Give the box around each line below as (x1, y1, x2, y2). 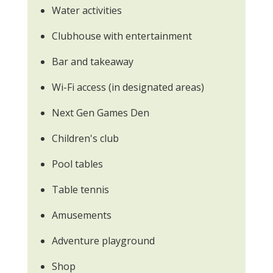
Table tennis (52, 182, 109, 196)
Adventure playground (52, 233, 155, 247)
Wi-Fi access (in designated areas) (52, 80, 204, 94)
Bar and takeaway (52, 54, 133, 68)
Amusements (52, 208, 112, 222)
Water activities (52, 3, 122, 17)
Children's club (52, 131, 119, 145)
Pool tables (52, 157, 103, 171)
